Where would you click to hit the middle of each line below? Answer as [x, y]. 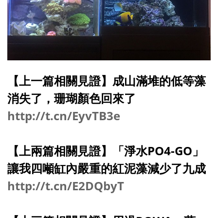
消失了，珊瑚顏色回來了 [72, 98]
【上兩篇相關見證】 [60, 150]
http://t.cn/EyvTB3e [64, 115]
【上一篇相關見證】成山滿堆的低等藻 [107, 80]
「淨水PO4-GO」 [158, 150]
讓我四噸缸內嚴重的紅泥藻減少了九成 [107, 168]
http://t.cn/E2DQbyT [66, 185]
